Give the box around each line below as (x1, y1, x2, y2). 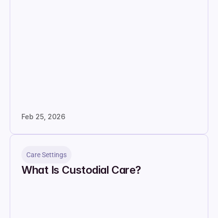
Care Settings (26, 151, 67, 159)
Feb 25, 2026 (21, 112, 65, 121)
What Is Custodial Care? (21, 163, 141, 176)
